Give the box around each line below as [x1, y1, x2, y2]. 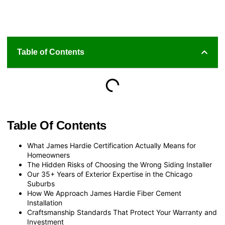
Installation [27, 198, 62, 207]
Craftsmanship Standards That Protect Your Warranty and [27, 208, 217, 216]
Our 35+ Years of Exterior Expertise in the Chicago [27, 170, 192, 178]
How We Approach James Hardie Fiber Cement [27, 189, 181, 197]
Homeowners [27, 151, 70, 159]
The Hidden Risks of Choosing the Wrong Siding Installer [27, 160, 212, 169]
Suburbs [27, 179, 55, 188]
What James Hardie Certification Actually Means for [27, 141, 196, 150]
